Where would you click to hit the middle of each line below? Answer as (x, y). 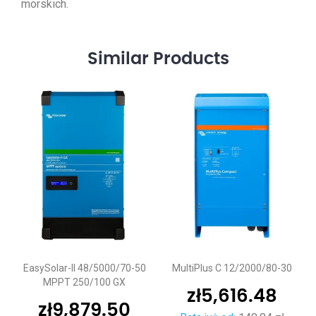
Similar (120, 59)
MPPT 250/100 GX (84, 282)
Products (191, 59)
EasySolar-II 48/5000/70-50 (84, 268)
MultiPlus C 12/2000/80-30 (232, 268)
